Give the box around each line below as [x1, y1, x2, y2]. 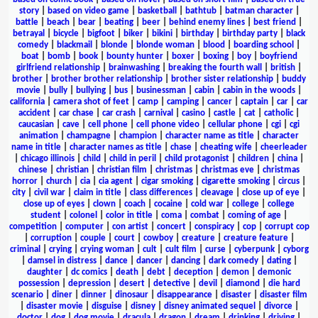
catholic [264, 108, 293, 118]
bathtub [185, 6, 216, 16]
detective [153, 278, 190, 288]
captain [241, 97, 268, 106]
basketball [137, 6, 177, 16]
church [46, 176, 72, 186]
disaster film [259, 290, 307, 300]
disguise [91, 301, 122, 311]
